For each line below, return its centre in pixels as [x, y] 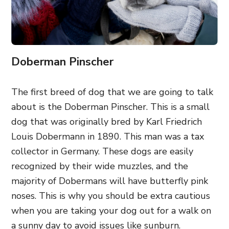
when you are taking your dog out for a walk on [111, 211]
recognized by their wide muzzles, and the [100, 166]
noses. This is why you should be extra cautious [111, 196]
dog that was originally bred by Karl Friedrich [107, 122]
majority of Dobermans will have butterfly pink [110, 181]
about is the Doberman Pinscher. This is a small [110, 107]
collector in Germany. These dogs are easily [102, 151]
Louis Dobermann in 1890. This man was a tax [108, 136]
